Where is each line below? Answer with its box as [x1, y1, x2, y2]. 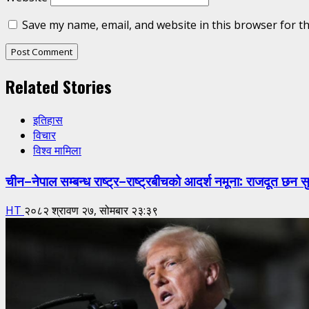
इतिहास [33, 112, 63, 128]
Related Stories [6, 74, 112, 99]
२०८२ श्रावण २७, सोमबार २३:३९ [24, 202, 158, 218]
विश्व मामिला [33, 143, 81, 159]
